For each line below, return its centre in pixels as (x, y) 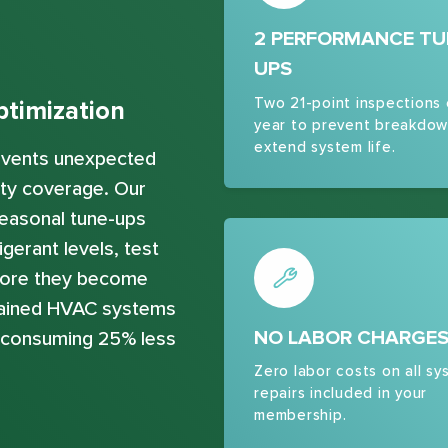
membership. (300, 415)
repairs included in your (340, 393)
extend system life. (325, 146)
